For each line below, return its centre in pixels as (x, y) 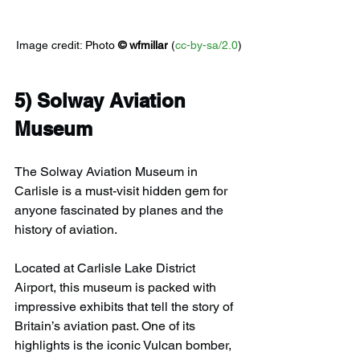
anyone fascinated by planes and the (121, 211)
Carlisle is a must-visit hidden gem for (123, 191)
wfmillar (148, 45)
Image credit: (50, 45)
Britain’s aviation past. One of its (106, 326)
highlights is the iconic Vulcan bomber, (125, 346)
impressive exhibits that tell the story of (125, 307)
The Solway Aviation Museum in (108, 172)
